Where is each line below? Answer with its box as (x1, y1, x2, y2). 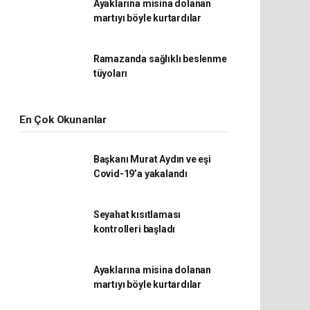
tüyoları (93, 67, 128, 79)
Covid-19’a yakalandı (93, 167, 188, 179)
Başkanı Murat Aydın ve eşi (93, 153, 211, 165)
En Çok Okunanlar (19, 113, 107, 126)
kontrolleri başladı (93, 223, 176, 235)
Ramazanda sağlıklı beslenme (93, 53, 227, 64)
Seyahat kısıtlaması (93, 208, 181, 220)
